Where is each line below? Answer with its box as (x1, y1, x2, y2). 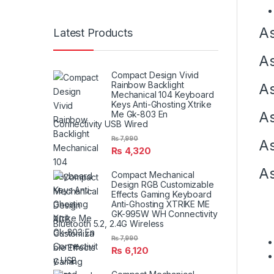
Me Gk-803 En (111, 108, 168, 119)
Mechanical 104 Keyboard (111, 89, 214, 100)
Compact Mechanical (111, 169, 194, 180)
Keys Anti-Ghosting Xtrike (111, 98, 212, 109)
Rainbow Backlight (111, 79, 184, 90)
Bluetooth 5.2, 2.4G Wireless (53, 218, 165, 229)
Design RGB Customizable (111, 179, 214, 190)
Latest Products (53, 26, 133, 40)
